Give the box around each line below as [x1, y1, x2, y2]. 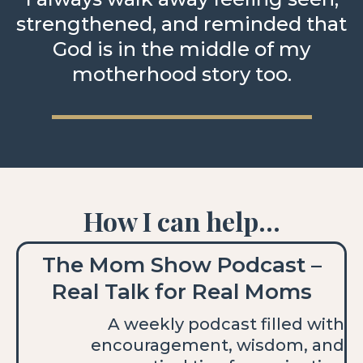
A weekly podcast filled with [108, 314, 344, 335]
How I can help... [83, 203, 280, 239]
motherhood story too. [71, 62, 292, 87]
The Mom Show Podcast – [41, 252, 322, 279]
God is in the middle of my [53, 37, 310, 62]
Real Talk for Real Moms [51, 279, 312, 305]
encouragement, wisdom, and [91, 335, 344, 356]
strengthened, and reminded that [16, 12, 347, 36]
